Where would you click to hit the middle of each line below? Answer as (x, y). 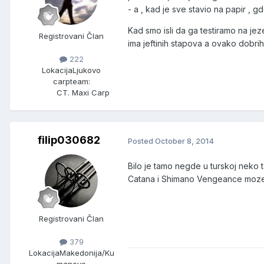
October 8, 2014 (184, 141)
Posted (141, 141)
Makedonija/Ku (87, 253)
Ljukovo (87, 70)
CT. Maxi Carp (83, 93)
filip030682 (69, 140)
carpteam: (71, 82)
